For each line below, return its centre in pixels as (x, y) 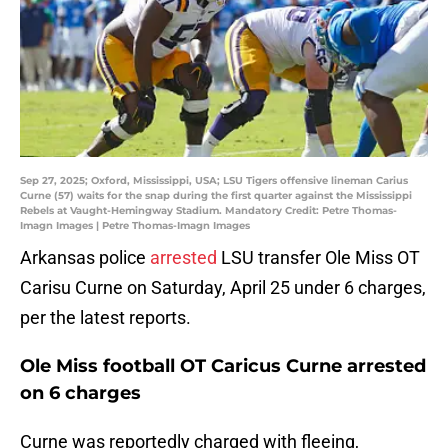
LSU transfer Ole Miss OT (318, 258)
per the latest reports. (105, 318)
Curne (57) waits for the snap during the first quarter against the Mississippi (216, 196)
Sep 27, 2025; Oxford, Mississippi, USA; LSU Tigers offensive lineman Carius (214, 181)
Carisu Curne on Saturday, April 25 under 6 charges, (223, 288)
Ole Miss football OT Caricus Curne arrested (223, 366)
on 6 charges (80, 393)
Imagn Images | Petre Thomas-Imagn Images (135, 226)
